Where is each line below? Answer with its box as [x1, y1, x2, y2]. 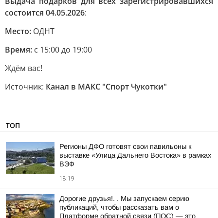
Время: [5, 44, 32, 55]
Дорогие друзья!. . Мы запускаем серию [59, 195, 189, 202]
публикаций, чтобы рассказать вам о [59, 203, 179, 211]
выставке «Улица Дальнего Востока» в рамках [59, 151, 211, 159]
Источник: [5, 81, 46, 92]
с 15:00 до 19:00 [32, 44, 92, 55]
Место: [5, 26, 31, 36]
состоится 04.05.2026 [5, 7, 85, 18]
